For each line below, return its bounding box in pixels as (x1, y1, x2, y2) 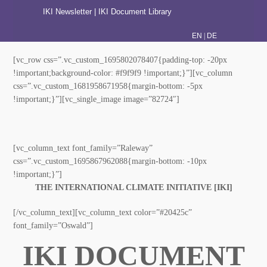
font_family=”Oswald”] (13, 235, 105, 246)
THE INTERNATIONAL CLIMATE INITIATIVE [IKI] (35, 198, 232, 207)
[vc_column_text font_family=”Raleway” (13, 157, 179, 168)
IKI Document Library (98, 8, 175, 17)
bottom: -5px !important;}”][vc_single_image (13, 95, 196, 106)
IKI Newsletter (43, 8, 92, 17)
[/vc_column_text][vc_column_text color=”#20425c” (13, 222, 228, 233)
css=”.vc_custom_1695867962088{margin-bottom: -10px (13, 170, 248, 181)
